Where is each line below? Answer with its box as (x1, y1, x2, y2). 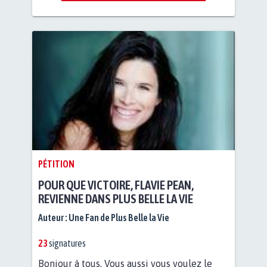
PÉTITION (38, 158, 74, 169)
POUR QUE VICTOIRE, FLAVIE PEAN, (38, 178, 194, 192)
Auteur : (38, 212, 69, 223)
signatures (48, 237, 86, 249)
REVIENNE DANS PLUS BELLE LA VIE (38, 191, 193, 206)
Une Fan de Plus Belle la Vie (69, 212, 169, 223)
